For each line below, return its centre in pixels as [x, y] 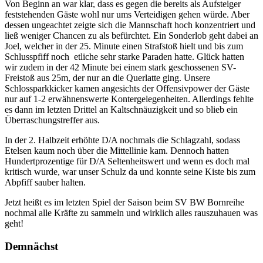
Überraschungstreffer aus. [52, 120]
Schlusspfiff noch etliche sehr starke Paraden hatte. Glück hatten [124, 56]
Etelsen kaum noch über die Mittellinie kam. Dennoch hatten [117, 150]
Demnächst [31, 246]
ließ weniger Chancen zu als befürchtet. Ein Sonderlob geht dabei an [131, 35]
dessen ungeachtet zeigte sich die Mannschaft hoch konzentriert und [130, 25]
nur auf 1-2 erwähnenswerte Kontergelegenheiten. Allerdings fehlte [129, 99]
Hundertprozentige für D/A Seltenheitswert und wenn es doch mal [127, 161]
